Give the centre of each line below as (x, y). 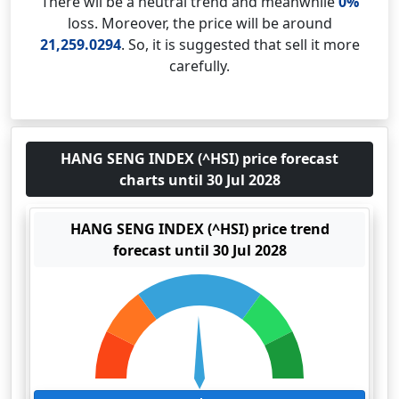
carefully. (199, 66)
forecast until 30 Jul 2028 (199, 250)
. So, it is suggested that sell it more (240, 45)
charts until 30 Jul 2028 (199, 180)
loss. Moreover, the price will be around (199, 23)
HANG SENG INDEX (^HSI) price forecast (199, 159)
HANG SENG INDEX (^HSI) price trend (199, 229)
